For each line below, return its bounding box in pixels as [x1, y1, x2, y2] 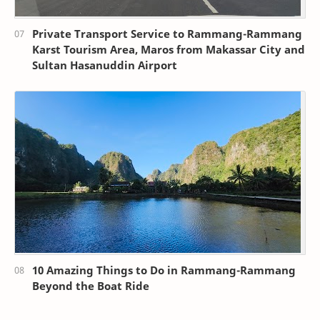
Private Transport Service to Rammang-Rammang [32, 26, 302, 41]
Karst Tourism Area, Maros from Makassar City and [32, 42, 305, 57]
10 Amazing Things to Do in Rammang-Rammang [32, 262, 296, 277]
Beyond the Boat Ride [32, 278, 149, 293]
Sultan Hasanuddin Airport [32, 58, 177, 73]
